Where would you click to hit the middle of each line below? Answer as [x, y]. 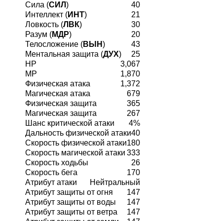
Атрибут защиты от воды [71, 202]
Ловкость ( [44, 25]
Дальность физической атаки [78, 133]
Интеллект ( [46, 15]
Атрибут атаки [51, 183]
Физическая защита [61, 104]
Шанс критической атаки [70, 123]
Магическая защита [61, 113]
